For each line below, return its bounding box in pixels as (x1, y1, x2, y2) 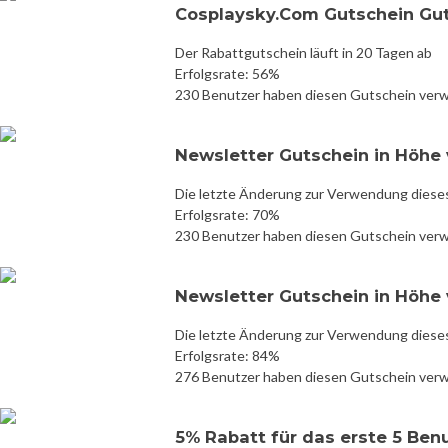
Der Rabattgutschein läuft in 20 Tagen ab (175, 43, 432, 61)
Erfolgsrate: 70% (175, 205, 280, 223)
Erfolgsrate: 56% (175, 64, 280, 82)
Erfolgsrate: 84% (175, 346, 280, 364)
